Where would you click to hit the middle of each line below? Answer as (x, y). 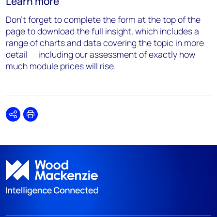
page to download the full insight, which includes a (102, 31)
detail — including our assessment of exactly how (101, 54)
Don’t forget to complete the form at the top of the (103, 19)
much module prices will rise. (62, 66)
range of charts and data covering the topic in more (105, 43)
